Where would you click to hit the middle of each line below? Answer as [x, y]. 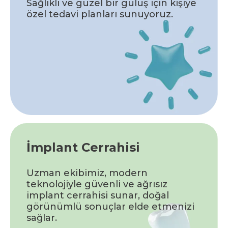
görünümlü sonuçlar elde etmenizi [110, 206]
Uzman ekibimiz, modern [87, 173]
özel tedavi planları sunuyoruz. [100, 14]
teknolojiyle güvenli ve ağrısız [97, 184]
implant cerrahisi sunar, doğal [98, 195]
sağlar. [42, 218]
